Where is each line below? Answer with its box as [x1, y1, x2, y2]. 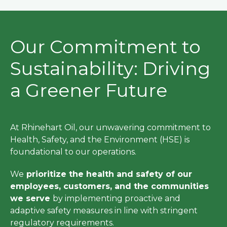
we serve [10, 193, 53, 203]
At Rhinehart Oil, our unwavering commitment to [10, 122, 211, 132]
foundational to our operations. [10, 146, 138, 157]
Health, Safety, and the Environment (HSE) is [10, 134, 190, 144]
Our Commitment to [10, 35, 201, 58]
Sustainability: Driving [10, 57, 210, 80]
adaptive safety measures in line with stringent [10, 205, 198, 215]
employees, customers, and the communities [10, 181, 209, 191]
